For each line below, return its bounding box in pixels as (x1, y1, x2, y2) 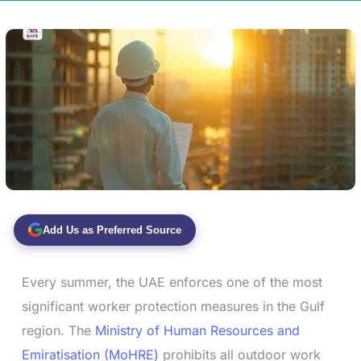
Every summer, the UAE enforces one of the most (22, 273, 322, 290)
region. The (22, 322, 91, 338)
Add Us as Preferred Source (43, 223, 181, 236)
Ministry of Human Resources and (95, 322, 300, 338)
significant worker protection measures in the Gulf (22, 297, 325, 314)
